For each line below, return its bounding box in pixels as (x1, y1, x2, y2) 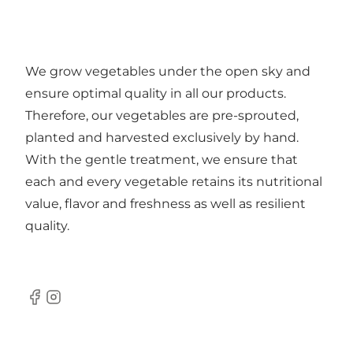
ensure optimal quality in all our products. (25, 86, 286, 102)
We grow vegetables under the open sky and (25, 64, 310, 80)
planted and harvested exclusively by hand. (25, 130, 299, 146)
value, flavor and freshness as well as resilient (25, 196, 306, 212)
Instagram (43, 297, 108, 313)
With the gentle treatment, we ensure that (25, 152, 298, 168)
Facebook (24, 297, 87, 313)
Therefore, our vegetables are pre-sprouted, (25, 108, 299, 124)
